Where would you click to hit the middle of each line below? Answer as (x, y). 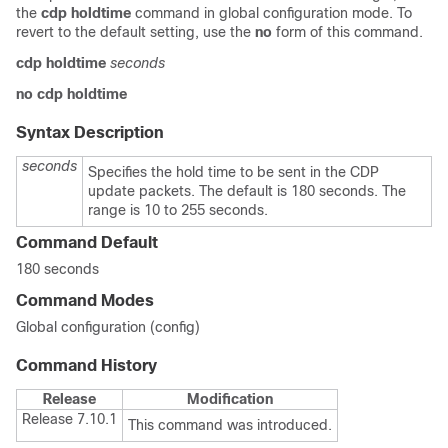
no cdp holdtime (71, 94)
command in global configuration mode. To (271, 13)
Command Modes (85, 300)
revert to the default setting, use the (135, 32)
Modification (230, 399)
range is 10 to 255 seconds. (178, 210)
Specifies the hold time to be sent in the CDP (233, 172)
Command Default (87, 242)
